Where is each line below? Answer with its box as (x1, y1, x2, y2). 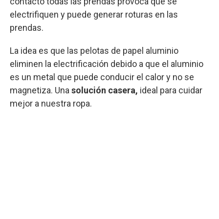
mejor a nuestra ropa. (10, 98, 94, 109)
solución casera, (69, 85, 140, 96)
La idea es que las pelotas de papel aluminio (10, 45, 178, 56)
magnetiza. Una (10, 85, 69, 96)
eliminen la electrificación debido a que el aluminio (10, 59, 203, 69)
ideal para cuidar (140, 85, 202, 96)
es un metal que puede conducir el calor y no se (10, 72, 194, 83)
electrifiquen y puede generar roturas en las (10, 9, 178, 20)
